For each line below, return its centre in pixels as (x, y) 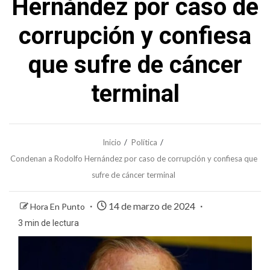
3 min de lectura (49, 223)
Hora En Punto (58, 206)
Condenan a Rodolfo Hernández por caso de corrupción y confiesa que (133, 158)
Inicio (112, 142)
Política (144, 142)
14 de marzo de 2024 (152, 206)
